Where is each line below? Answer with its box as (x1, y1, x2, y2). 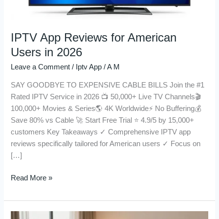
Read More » (11, 174, 53, 182)
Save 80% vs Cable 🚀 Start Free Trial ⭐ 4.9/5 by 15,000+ (11, 116, 195, 125)
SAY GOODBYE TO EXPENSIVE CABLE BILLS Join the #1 (11, 81, 205, 89)
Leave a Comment (11, 63, 70, 71)
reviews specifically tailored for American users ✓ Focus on (11, 140, 201, 148)
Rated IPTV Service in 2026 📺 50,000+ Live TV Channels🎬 (11, 93, 201, 101)
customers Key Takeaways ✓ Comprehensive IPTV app (11, 128, 191, 136)
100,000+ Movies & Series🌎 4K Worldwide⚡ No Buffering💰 (11, 105, 202, 113)
